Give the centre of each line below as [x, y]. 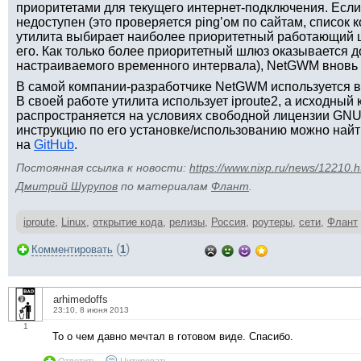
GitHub [54, 145]
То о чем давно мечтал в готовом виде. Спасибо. [173, 336]
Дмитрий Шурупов [67, 186]
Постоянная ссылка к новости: [103, 168]
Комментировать [72, 249]
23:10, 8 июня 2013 [91, 310]
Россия [228, 222]
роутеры [272, 222]
